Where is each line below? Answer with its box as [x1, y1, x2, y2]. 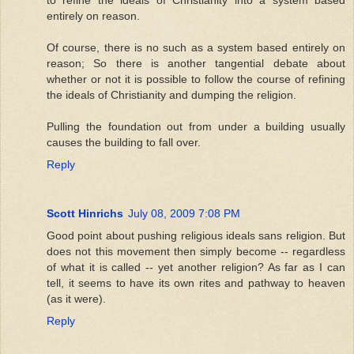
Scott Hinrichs [47, 206, 123, 220]
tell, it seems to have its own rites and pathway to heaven [47, 276, 345, 289]
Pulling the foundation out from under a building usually [47, 119, 345, 133]
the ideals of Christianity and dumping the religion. [47, 88, 296, 101]
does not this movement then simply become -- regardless [47, 244, 345, 258]
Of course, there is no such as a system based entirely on [47, 40, 345, 54]
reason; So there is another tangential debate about [47, 56, 345, 70]
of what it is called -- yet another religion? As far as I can [47, 260, 345, 273]
